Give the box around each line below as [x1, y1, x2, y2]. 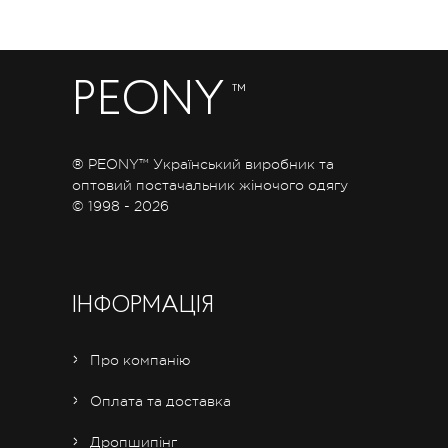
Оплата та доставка [90, 392, 231, 409]
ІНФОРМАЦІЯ [72, 293, 214, 318]
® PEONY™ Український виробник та [72, 155, 334, 172]
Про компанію [90, 351, 190, 368]
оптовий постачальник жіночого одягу [72, 176, 348, 193]
